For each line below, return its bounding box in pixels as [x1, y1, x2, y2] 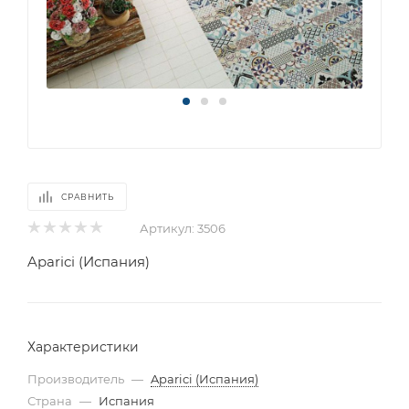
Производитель [27, 371, 124, 386]
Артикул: [140, 220, 194, 236]
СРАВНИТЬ [61, 191, 114, 202]
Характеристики [27, 338, 139, 355]
